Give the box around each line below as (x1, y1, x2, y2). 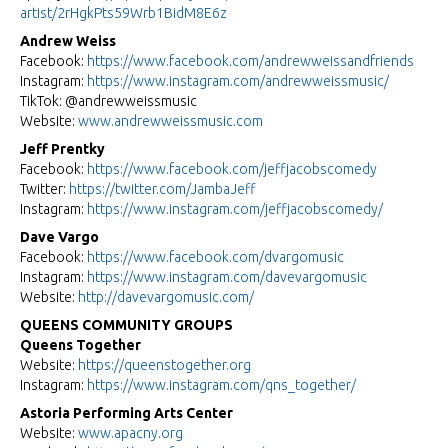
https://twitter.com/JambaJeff (69, 181, 256, 198)
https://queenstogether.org (78, 357, 251, 374)
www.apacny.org (78, 425, 183, 442)
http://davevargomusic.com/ (78, 289, 254, 306)
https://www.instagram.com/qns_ (87, 377, 295, 394)
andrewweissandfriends (264, 53, 414, 70)
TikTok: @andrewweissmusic (20, 93, 197, 110)
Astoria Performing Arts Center (20, 405, 233, 422)
